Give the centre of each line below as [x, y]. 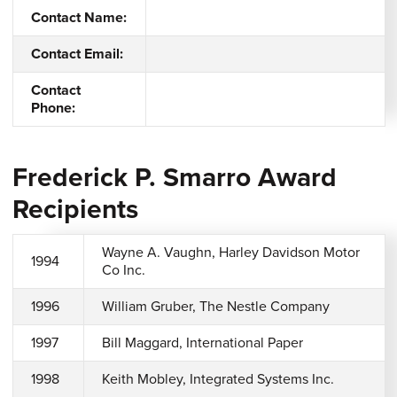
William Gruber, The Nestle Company [215, 307]
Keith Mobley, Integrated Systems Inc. [218, 379]
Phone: [53, 108]
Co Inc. [123, 270]
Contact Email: [77, 54]
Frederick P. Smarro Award [174, 178]
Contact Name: [78, 18]
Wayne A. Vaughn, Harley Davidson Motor [230, 253]
